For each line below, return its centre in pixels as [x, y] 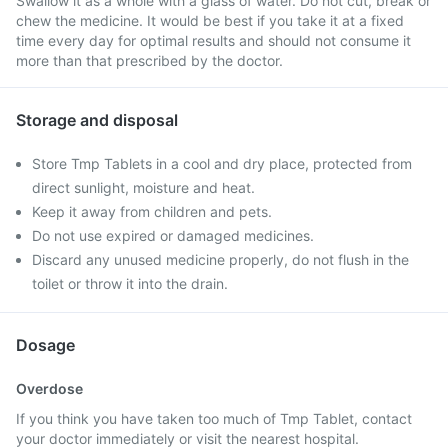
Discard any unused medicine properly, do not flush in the [220, 259]
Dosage [45, 345]
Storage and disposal [97, 120]
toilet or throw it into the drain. [130, 283]
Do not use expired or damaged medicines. [173, 235]
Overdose [49, 388]
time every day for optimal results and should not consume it [213, 40]
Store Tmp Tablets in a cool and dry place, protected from [222, 163]
